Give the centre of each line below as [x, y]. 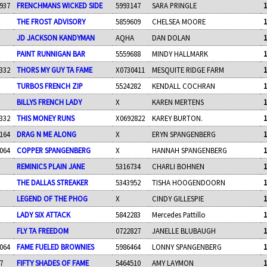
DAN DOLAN [171, 37]
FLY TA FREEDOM [43, 230]
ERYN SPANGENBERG [184, 134]
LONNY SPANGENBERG [187, 246]
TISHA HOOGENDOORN [189, 182]
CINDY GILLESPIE [178, 198]
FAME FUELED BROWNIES [56, 246]
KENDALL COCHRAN [184, 86]
